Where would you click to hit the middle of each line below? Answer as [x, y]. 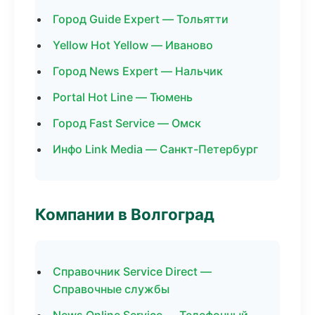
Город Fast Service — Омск [127, 123]
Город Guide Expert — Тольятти [141, 19]
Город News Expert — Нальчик [138, 71]
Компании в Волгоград [125, 214]
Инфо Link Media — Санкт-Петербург [155, 149]
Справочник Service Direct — [132, 271]
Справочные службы [111, 289]
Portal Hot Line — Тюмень [123, 97]
